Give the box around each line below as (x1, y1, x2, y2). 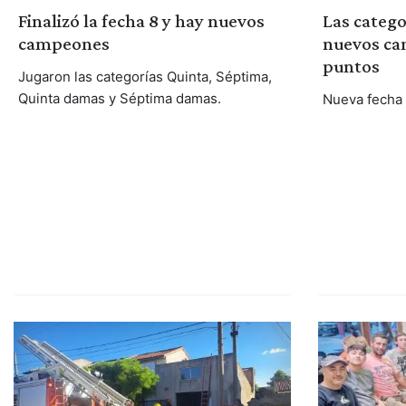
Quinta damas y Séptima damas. (17, 89, 221, 107)
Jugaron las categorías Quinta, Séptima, (17, 67, 272, 85)
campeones (17, 32, 110, 54)
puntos (322, 54, 380, 77)
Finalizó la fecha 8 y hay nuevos (17, 9, 265, 32)
